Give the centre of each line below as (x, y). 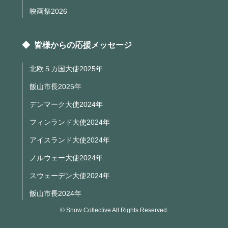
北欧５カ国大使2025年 (66, 69)
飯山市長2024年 (56, 194)
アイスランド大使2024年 (70, 140)
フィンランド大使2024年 (70, 122)
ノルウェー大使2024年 (66, 158)
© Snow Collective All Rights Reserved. (114, 210)
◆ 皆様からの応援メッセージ (77, 45)
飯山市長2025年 (56, 87)
